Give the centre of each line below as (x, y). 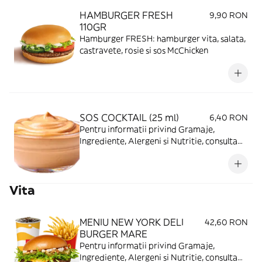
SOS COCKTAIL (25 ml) (129, 118)
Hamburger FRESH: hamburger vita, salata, (163, 39)
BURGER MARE (113, 234)
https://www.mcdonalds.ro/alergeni (149, 153)
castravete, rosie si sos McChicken (144, 50)
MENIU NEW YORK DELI (132, 222)
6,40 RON (229, 118)
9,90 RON (229, 15)
